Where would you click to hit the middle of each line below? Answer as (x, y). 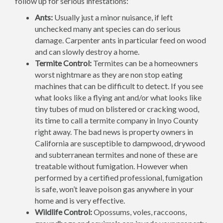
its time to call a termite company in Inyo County (116, 120)
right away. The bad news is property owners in (114, 132)
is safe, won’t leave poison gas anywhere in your (114, 189)
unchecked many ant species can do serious (108, 29)
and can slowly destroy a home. (87, 52)
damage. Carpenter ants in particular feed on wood (120, 40)
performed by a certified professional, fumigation (119, 177)
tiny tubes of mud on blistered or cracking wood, (117, 109)
